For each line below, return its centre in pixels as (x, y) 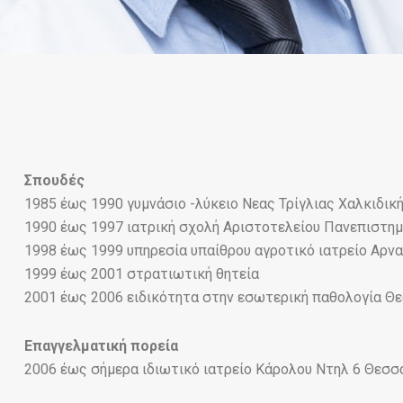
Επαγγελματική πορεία (101, 346)
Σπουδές (54, 180)
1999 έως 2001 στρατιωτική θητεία (141, 274)
